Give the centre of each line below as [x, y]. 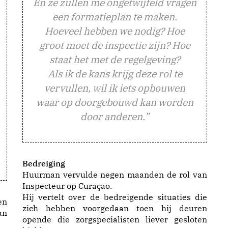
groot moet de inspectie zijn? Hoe [115, 45]
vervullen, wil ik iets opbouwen [115, 88]
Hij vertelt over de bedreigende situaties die [115, 197]
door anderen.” [115, 116]
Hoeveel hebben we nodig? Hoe [115, 31]
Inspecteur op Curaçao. [67, 186]
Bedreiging [44, 163]
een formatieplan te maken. [115, 17]
